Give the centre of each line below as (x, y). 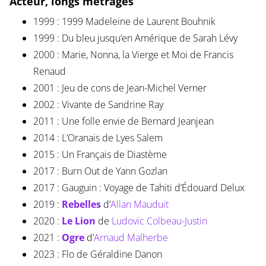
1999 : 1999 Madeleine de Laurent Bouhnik (124, 22)
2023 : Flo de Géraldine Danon (97, 254)
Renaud (49, 72)
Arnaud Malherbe (131, 238)
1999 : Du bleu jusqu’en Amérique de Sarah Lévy (135, 38)
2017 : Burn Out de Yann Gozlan (100, 171)
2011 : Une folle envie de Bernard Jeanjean (123, 121)
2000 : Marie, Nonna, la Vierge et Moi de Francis (133, 55)
